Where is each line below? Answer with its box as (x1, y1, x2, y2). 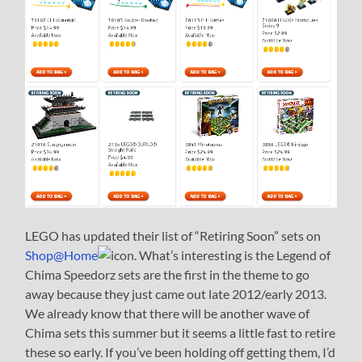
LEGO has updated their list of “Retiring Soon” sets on (25, 227, 322, 243)
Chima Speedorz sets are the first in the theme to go (25, 266, 310, 282)
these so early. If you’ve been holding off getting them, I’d (25, 343, 336, 360)
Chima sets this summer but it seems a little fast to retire (25, 324, 336, 340)
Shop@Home (25, 246, 99, 263)
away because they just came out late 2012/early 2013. (25, 285, 327, 301)
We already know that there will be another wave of (25, 305, 310, 321)
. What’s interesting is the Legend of (134, 246, 331, 263)
